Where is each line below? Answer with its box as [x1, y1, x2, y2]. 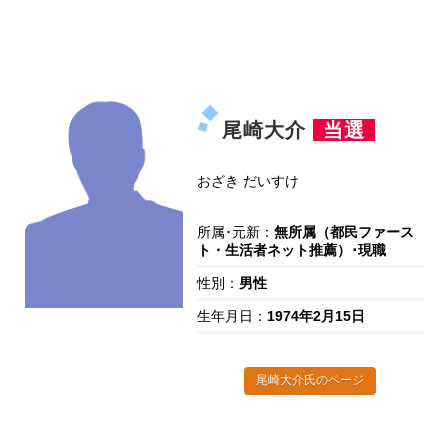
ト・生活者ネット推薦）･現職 [196, 242, 386, 259]
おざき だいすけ [196, 173, 299, 190]
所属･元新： [196, 224, 274, 241]
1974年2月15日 [266, 308, 365, 325]
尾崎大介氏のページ [255, 372, 364, 387]
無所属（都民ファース [273, 224, 414, 241]
